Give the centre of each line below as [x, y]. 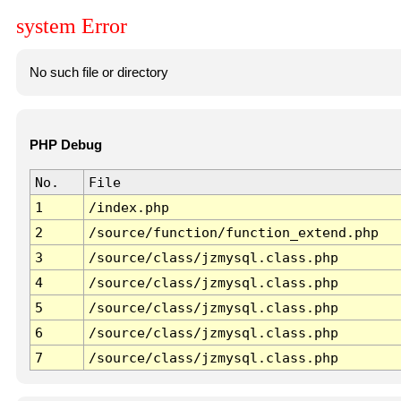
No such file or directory [98, 72]
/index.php [128, 208]
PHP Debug [65, 145]
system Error [72, 26]
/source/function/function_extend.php [233, 233]
